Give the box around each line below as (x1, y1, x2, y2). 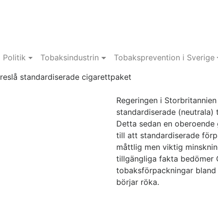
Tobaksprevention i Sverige (113, 53, 215, 62)
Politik (2, 53, 26, 62)
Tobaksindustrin (40, 53, 99, 62)
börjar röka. (116, 177, 159, 187)
